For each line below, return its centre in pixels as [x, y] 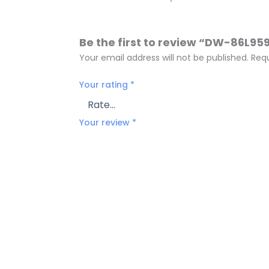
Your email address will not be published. [164, 57]
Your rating [105, 85]
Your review [106, 123]
